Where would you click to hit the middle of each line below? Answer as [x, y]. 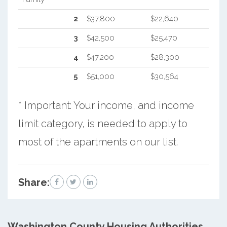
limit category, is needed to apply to [103, 123]
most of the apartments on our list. [98, 142]
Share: [34, 182]
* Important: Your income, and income [106, 105]
